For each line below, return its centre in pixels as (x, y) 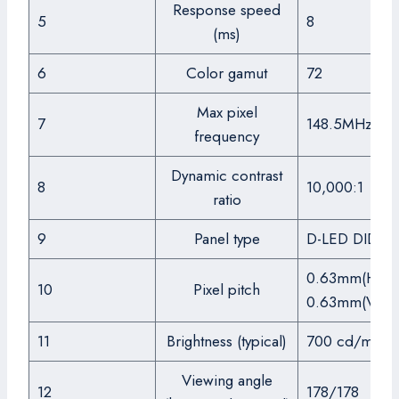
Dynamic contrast (227, 175)
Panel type (227, 239)
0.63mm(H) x (349, 278)
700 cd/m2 (343, 341)
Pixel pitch (227, 289)
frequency (227, 136)
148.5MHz (339, 124)
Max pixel (227, 112)
